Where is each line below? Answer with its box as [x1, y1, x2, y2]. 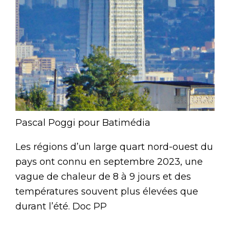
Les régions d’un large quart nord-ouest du [15, 141, 213, 152]
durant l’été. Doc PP [15, 200, 107, 212]
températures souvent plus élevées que [15, 185, 198, 197]
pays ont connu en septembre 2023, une [15, 156, 203, 167]
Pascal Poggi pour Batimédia [15, 117, 150, 128]
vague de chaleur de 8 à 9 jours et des [15, 170, 191, 182]
